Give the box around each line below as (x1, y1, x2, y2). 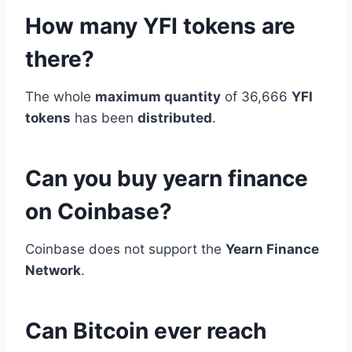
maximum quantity (95, 88, 221, 104)
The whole (25, 88, 95, 104)
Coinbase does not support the (25, 240, 225, 257)
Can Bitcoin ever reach (25, 317, 266, 344)
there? (25, 45, 94, 72)
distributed (137, 109, 212, 126)
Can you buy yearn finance (25, 164, 308, 192)
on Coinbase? (25, 197, 172, 225)
